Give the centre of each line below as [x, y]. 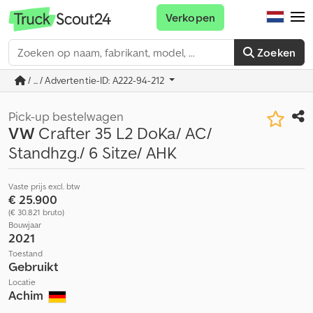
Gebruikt [34, 267]
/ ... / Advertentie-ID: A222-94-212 [96, 80]
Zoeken [276, 52]
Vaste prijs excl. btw [44, 186]
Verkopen [190, 17]
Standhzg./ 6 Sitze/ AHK [93, 153]
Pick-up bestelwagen [66, 116]
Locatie [22, 282]
